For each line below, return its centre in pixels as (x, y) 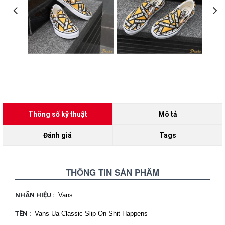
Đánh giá (58, 135)
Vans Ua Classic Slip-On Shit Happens (91, 214)
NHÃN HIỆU (34, 195)
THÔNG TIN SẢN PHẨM (113, 173)
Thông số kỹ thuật (58, 114)
